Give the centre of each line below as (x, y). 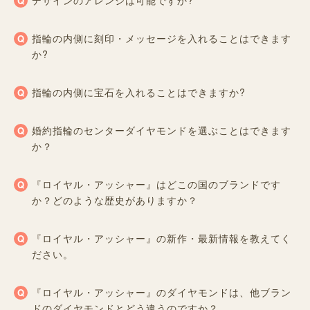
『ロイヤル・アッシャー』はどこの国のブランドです (156, 184)
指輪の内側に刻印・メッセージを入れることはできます (162, 38)
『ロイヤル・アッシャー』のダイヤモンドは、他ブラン (162, 292)
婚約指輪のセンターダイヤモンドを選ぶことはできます (162, 130)
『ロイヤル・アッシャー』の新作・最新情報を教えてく (162, 238)
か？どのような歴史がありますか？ (115, 200)
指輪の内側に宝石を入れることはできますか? (139, 92)
